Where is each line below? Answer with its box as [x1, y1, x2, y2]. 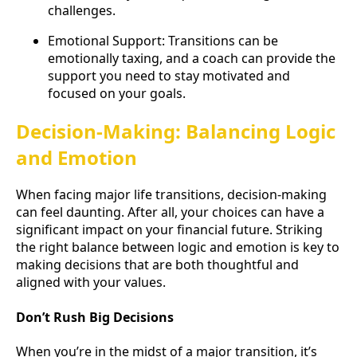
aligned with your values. [16, 273, 166, 292]
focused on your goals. [48, 84, 186, 102]
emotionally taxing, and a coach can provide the [48, 49, 335, 67]
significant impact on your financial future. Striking [16, 221, 323, 239]
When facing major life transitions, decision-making [16, 186, 327, 204]
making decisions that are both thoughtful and [16, 256, 299, 274]
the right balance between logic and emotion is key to [16, 238, 339, 257]
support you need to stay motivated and [48, 66, 290, 84]
